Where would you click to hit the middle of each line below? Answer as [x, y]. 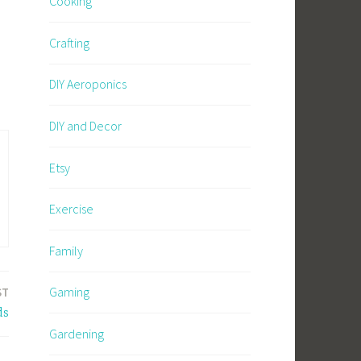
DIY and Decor [85, 125]
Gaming [69, 292]
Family [66, 250]
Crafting [69, 42]
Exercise [71, 209]
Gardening [77, 333]
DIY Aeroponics [88, 84]
